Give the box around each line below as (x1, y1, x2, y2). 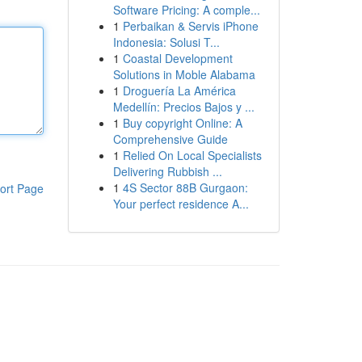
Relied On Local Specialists (122, 147, 262, 163)
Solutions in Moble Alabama (112, 66, 255, 82)
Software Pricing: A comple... (112, 2, 260, 18)
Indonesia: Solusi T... (112, 34, 220, 50)
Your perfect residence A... (112, 196, 249, 212)
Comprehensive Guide (112, 131, 228, 147)
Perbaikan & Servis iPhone (122, 18, 259, 34)
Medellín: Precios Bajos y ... (112, 99, 255, 115)
